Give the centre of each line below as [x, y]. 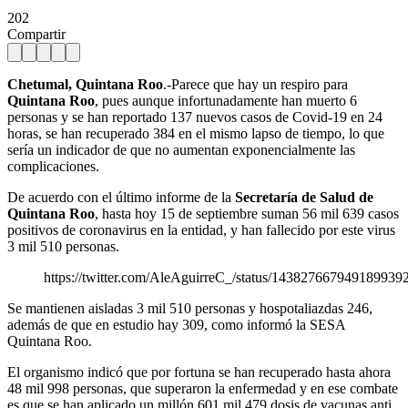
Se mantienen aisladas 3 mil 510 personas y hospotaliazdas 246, [190, 308]
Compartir [36, 34]
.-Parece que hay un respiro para [255, 84]
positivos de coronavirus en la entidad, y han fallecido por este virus [201, 229]
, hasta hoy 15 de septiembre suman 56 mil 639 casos [247, 213]
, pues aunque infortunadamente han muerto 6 [226, 100]
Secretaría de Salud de [304, 197]
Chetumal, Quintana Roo [85, 84]
